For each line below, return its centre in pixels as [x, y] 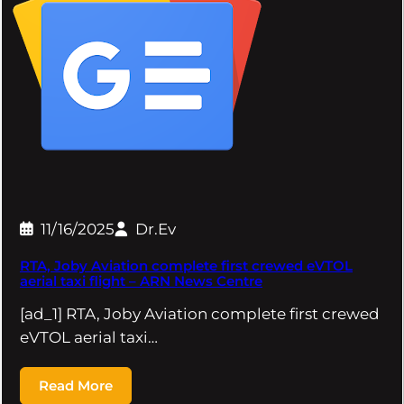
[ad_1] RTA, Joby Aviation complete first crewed [200, 314]
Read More [76, 385]
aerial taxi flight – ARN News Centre [141, 281]
